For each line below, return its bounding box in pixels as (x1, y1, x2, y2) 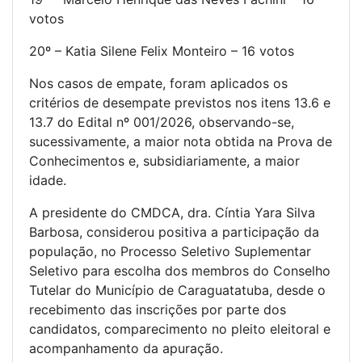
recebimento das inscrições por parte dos (29, 301, 286, 318)
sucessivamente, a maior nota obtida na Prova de (29, 133, 332, 150)
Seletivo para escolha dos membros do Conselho (29, 263, 330, 280)
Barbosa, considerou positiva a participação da (29, 224, 319, 241)
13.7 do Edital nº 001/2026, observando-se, (29, 114, 294, 131)
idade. (29, 172, 66, 189)
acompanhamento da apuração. (29, 340, 223, 357)
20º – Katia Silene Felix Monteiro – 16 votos (29, 43, 294, 60)
